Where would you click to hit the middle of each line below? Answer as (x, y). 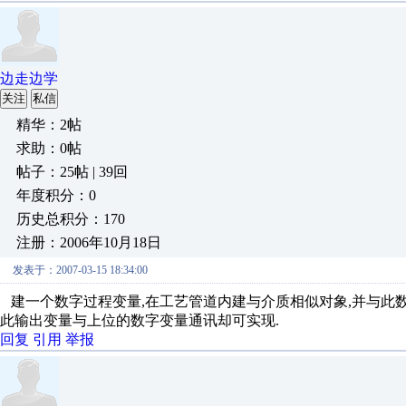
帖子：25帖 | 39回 (72, 172)
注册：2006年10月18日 (89, 242)
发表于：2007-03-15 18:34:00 (80, 270)
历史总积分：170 (71, 219)
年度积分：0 (56, 195)
